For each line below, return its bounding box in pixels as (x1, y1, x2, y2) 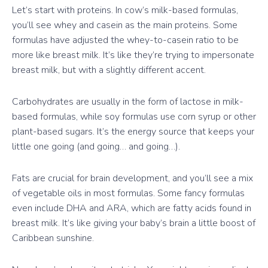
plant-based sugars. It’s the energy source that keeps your (12, 124, 254, 138)
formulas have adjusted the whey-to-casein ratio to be (12, 33, 239, 47)
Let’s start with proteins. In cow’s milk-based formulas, (12, 3, 238, 17)
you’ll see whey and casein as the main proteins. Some (12, 18, 237, 32)
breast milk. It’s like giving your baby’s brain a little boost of (12, 216, 255, 230)
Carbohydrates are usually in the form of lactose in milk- (12, 95, 243, 108)
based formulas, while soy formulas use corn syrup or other (12, 109, 256, 123)
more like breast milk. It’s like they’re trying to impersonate (12, 48, 254, 62)
